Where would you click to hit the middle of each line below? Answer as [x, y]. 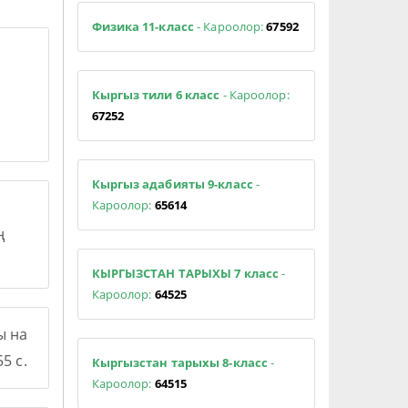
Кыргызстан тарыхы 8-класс [179, 362]
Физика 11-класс [143, 26]
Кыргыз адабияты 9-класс [173, 184]
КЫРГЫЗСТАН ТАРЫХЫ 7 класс [185, 273]
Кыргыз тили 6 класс [157, 94]
